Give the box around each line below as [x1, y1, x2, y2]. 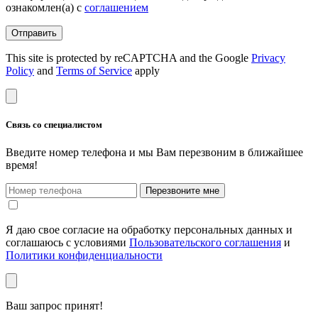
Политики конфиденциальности [6, 249, 163, 262]
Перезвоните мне [146, 185, 219, 197]
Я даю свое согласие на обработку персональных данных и [6, 224, 292, 236]
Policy [6, 64, 34, 77]
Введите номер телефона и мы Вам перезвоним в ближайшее [6, 146, 303, 159]
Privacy [251, 51, 285, 64]
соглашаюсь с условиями [6, 236, 129, 249]
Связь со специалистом [6, 119, 102, 130]
